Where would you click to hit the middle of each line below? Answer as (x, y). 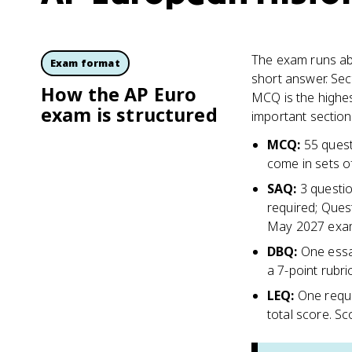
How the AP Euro (119, 94)
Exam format (85, 63)
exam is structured (129, 115)
